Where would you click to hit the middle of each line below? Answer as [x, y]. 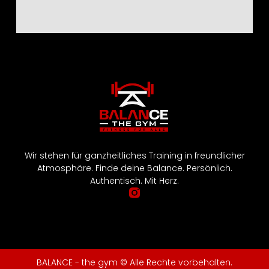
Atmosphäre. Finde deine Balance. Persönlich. [134, 168]
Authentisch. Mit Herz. [134, 181]
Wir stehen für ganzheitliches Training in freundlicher [134, 156]
